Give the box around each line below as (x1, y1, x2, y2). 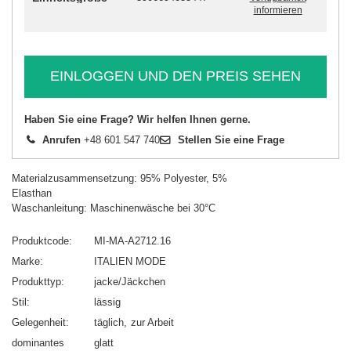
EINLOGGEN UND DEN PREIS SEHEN (50, 68, 301, 85)
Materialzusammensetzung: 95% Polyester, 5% (12, 172, 227, 184)
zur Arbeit (131, 316, 174, 328)
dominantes (12, 336, 64, 349)
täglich (94, 316, 124, 328)
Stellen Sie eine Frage (178, 133, 284, 146)
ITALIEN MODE (94, 255, 166, 267)
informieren (253, 4, 302, 16)
